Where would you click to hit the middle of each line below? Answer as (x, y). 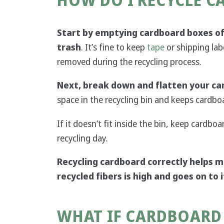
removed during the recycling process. (130, 61)
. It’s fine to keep (114, 47)
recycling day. (83, 138)
